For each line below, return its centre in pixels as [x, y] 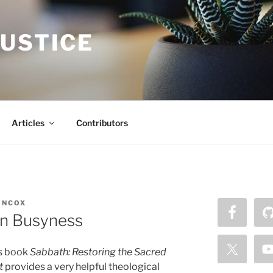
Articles [28, 122]
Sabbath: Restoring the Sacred [98, 252]
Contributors [102, 122]
